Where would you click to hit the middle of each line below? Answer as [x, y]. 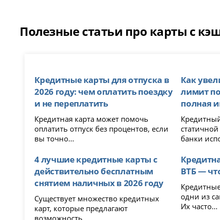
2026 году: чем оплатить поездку [104, 92]
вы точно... [55, 139]
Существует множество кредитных [97, 199]
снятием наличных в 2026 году [99, 183]
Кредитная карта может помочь [92, 119]
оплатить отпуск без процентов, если [102, 129]
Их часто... [199, 206]
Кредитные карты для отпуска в [102, 80]
